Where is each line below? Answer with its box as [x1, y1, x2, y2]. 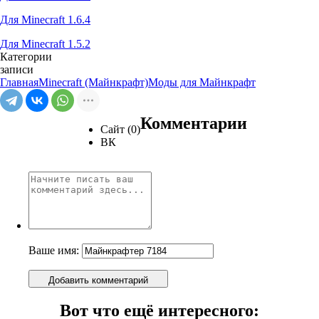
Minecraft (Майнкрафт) [38, 75, 148, 88]
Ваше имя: [28, 244, 82, 256]
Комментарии [140, 113, 247, 132]
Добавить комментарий [46, 274, 151, 286]
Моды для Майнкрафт [148, 75, 256, 88]
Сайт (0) [100, 122, 140, 135]
